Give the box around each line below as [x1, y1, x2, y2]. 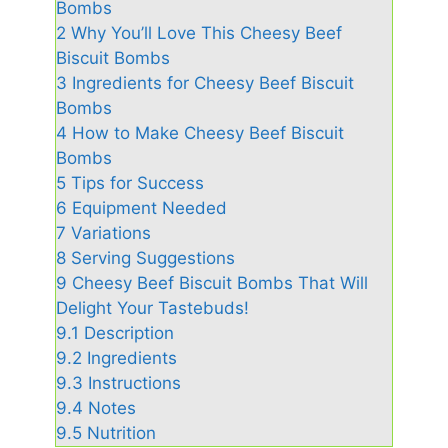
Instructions [88, 372, 182, 393]
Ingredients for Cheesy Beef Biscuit [72, 72, 355, 93]
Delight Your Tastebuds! [56, 297, 250, 318]
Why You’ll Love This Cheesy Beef [71, 22, 343, 43]
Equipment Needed [72, 197, 228, 218]
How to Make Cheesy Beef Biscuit [72, 122, 345, 143]
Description [84, 322, 175, 343]
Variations [71, 222, 152, 243]
